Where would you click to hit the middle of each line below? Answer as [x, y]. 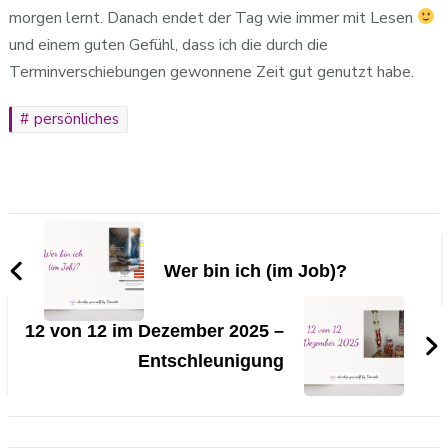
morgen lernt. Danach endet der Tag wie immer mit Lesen [212, 17]
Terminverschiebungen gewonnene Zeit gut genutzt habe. [211, 71]
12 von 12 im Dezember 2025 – [155, 330]
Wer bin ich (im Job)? [255, 270]
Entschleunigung [211, 360]
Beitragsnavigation [119, 230]
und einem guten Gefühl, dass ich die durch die [168, 44]
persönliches [76, 118]
